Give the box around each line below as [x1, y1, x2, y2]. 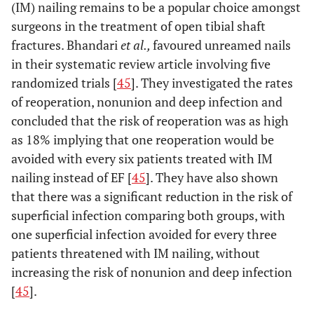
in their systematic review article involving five [11, 55, 271, 73]
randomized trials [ [11, 74, 117, 92]
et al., [121, 36, 153, 54]
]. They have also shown [146, 169, 278, 186]
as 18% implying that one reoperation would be [11, 131, 274, 149]
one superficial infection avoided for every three [11, 226, 277, 243]
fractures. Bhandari [11, 36, 121, 54]
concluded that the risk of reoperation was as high [11, 112, 289, 130]
